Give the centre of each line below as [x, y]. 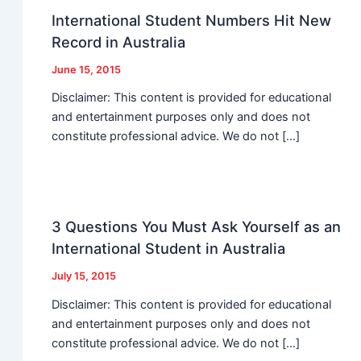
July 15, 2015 [84, 276]
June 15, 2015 [87, 69]
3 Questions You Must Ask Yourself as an [197, 227]
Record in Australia [119, 41]
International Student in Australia [169, 249]
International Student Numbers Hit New [192, 20]
